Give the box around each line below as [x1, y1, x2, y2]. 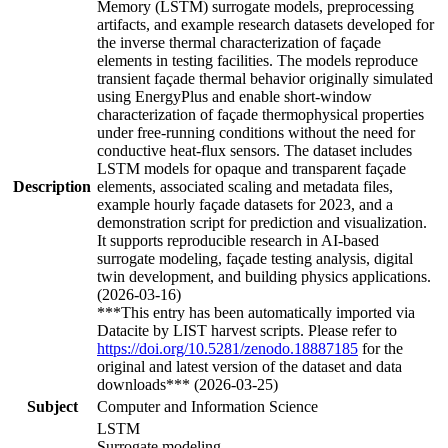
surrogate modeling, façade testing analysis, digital [97, 249, 413, 267]
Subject [26, 397, 78, 415]
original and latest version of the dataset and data [97, 357, 402, 375]
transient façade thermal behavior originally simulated [97, 69, 433, 87]
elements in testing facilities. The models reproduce [97, 51, 418, 69]
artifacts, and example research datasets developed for [97, 15, 434, 33]
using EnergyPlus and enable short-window [97, 87, 372, 105]
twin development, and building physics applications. [97, 267, 431, 285]
